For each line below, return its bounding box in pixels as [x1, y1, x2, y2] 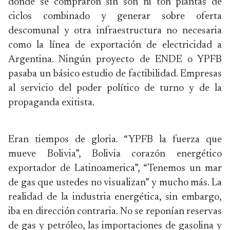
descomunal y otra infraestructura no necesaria [8, 26, 222, 36]
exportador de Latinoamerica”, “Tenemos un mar [8, 163, 222, 174]
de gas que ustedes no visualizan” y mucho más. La [8, 178, 222, 188]
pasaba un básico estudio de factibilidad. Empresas [8, 69, 222, 79]
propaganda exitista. [8, 98, 94, 108]
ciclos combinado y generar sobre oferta [8, 11, 222, 22]
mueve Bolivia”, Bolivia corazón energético [8, 149, 222, 159]
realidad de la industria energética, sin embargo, [8, 192, 222, 202]
